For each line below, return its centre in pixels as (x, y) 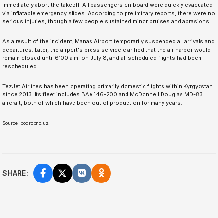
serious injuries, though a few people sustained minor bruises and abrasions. (107, 22)
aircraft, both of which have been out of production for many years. (92, 103)
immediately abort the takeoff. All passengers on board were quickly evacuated (108, 5)
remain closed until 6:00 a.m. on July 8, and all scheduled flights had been (102, 58)
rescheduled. (20, 66)
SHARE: (15, 173)
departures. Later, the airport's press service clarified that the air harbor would (107, 50)
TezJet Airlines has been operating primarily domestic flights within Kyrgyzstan (108, 86)
